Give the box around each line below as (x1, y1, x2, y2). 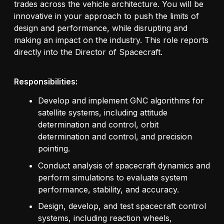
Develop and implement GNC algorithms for (38, 95, 204, 106)
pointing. (38, 143, 70, 154)
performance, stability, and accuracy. (38, 184, 179, 194)
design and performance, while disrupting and (14, 23, 187, 33)
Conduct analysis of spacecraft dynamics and (38, 160, 210, 170)
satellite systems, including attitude (38, 107, 167, 118)
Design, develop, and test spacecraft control (38, 201, 206, 211)
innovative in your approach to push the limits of (14, 11, 199, 21)
